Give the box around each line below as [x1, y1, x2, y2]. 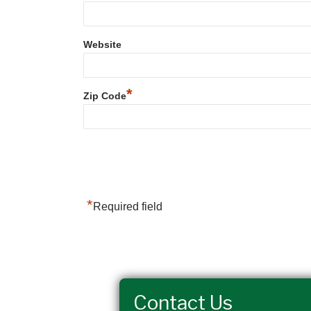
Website [83, 39, 121, 51]
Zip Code [83, 90, 126, 102]
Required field [93, 201, 162, 213]
